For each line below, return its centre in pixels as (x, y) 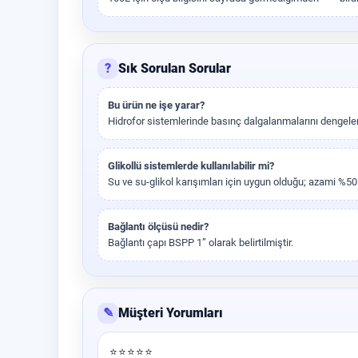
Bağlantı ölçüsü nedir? (158, 227)
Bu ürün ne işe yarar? (156, 105)
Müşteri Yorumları (171, 313)
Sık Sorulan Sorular (175, 68)
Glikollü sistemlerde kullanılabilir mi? (191, 166)
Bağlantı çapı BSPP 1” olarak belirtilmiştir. (201, 243)
